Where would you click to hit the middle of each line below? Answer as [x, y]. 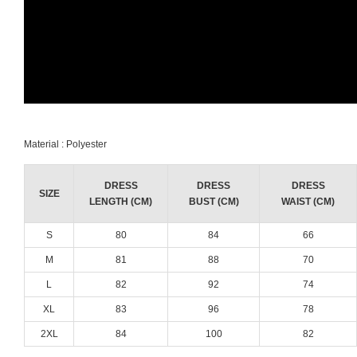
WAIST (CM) [308, 202]
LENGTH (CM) [121, 202]
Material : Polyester [65, 145]
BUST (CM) [214, 202]
